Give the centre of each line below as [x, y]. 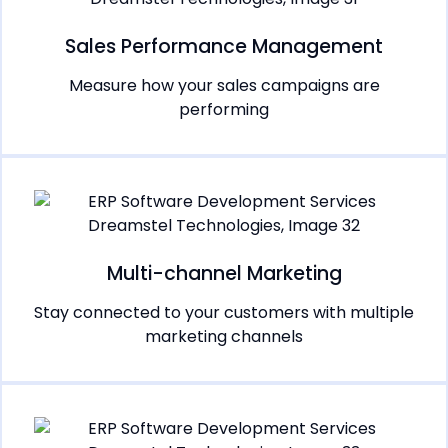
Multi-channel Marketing [224, 274]
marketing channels [224, 337]
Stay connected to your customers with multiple [224, 313]
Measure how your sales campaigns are [224, 86]
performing [224, 110]
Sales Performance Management [224, 47]
